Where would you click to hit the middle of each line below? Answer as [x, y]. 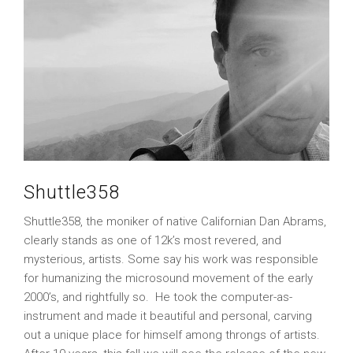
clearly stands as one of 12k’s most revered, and [152, 240]
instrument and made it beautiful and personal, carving [168, 316]
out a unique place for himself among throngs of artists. [172, 334]
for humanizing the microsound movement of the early [168, 278]
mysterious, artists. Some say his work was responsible [171, 259]
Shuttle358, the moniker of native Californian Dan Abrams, [175, 221]
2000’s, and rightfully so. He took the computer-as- [158, 297]
